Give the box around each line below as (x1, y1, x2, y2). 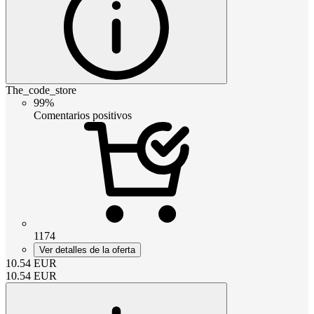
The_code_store (6, 83, 76, 96)
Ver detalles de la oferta (39, 244, 135, 255)
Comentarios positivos (34, 109, 132, 121)
